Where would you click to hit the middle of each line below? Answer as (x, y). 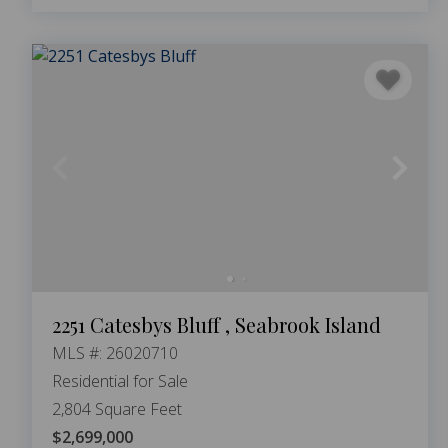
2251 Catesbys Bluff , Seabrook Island (216, 324)
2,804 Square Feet (117, 408)
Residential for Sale (120, 380)
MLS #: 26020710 (115, 352)
